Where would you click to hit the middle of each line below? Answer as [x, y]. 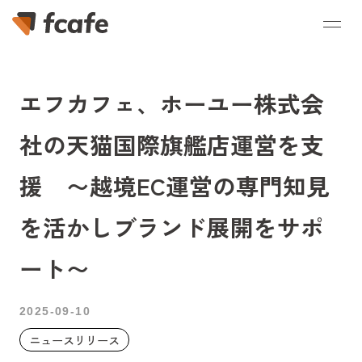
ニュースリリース [74, 340]
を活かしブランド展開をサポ [171, 227]
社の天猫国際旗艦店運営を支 [171, 144]
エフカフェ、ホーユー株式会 [171, 103]
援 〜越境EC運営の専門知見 [174, 185]
